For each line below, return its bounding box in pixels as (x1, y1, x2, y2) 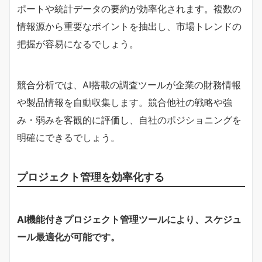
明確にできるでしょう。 (17, 131, 120, 143)
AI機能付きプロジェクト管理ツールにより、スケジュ (17, 213, 242, 225)
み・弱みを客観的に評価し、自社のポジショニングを (17, 113, 242, 126)
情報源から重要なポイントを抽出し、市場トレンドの (17, 20, 242, 32)
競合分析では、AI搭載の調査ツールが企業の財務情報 (17, 78, 241, 91)
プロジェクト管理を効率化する (17, 170, 164, 183)
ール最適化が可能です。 (17, 230, 120, 243)
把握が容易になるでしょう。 (17, 37, 139, 50)
